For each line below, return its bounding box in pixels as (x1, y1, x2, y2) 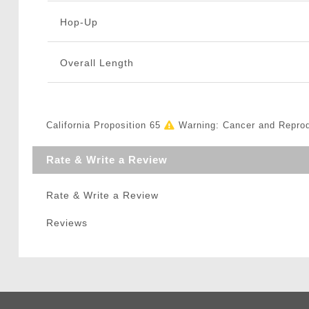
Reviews (46, 217, 88, 228)
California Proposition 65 (46, 119, 164, 130)
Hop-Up (59, 16, 98, 28)
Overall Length (59, 57, 134, 68)
